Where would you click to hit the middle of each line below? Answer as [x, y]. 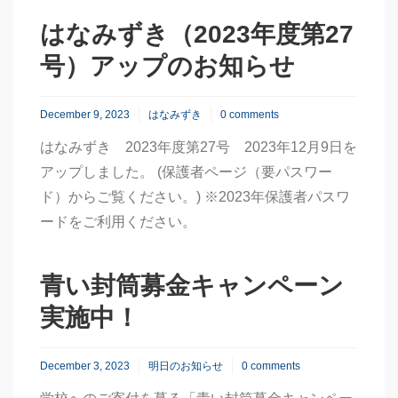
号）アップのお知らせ [167, 66]
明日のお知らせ [186, 366]
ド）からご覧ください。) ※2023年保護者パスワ [195, 197]
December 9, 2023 [85, 115]
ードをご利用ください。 [118, 222]
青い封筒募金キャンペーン [192, 286]
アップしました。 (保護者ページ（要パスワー [186, 172]
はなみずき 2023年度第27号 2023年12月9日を [199, 147]
